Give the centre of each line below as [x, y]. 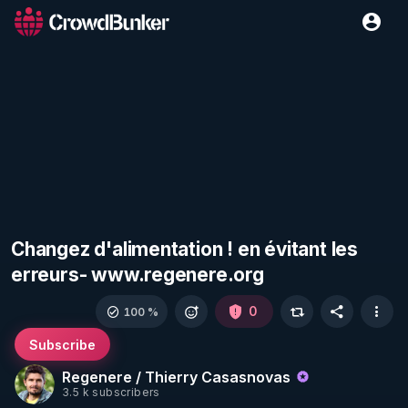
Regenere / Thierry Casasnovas [178, 377]
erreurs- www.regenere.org [138, 275]
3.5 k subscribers [111, 393]
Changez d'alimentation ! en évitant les [184, 249]
